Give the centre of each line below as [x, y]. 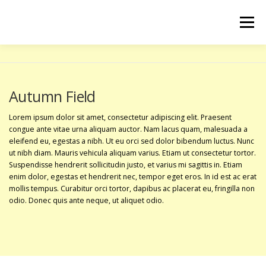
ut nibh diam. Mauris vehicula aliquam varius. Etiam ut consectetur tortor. [132, 153]
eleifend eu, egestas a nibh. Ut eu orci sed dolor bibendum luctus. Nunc [132, 141]
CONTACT [194, 111]
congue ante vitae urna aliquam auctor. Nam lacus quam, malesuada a [128, 129]
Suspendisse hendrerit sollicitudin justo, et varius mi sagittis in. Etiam [126, 165]
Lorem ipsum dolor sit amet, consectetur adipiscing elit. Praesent [120, 117]
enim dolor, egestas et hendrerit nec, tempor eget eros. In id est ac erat [133, 177]
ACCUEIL [37, 67]
